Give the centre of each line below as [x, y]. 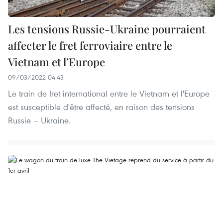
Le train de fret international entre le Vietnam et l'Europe [109, 93]
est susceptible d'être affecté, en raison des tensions [101, 107]
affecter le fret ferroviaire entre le [90, 45]
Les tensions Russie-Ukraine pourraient [107, 29]
